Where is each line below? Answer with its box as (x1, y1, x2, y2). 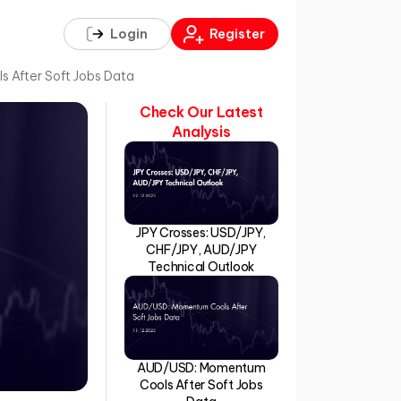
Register (209, 26, 265, 42)
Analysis (172, 123, 231, 141)
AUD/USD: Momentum (136, 359, 266, 376)
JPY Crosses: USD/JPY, (136, 225, 267, 242)
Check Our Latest (139, 103, 263, 121)
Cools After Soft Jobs (139, 376, 263, 393)
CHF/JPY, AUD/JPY (146, 242, 257, 259)
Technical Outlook (148, 259, 255, 276)
